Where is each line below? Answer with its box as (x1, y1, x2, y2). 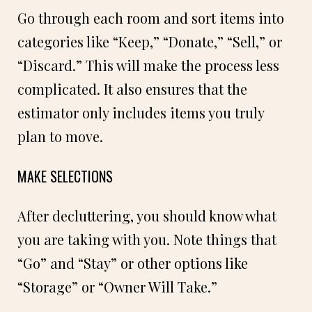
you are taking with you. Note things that (17, 229, 276, 249)
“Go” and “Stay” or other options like (17, 253, 248, 272)
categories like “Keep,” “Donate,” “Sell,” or (17, 31, 282, 51)
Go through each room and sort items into (17, 8, 284, 27)
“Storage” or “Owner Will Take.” (17, 276, 217, 296)
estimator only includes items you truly (17, 102, 264, 122)
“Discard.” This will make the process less (17, 55, 279, 75)
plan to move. (17, 126, 103, 146)
